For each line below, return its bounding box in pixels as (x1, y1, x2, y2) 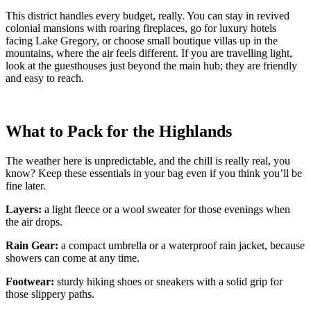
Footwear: (6, 275, 54, 287)
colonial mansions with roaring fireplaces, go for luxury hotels (6, 22, 276, 34)
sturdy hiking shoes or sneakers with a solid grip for (54, 275, 283, 287)
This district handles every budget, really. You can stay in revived (6, 9, 289, 22)
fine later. (6, 179, 46, 192)
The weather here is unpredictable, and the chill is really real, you (6, 154, 290, 167)
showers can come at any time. (6, 251, 140, 264)
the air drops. (6, 215, 62, 228)
